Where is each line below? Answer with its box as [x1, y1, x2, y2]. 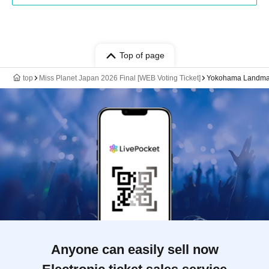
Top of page [119, 50, 165, 60]
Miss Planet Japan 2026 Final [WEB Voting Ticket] [39, 74, 201, 82]
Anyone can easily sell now [50, 242, 219, 257]
